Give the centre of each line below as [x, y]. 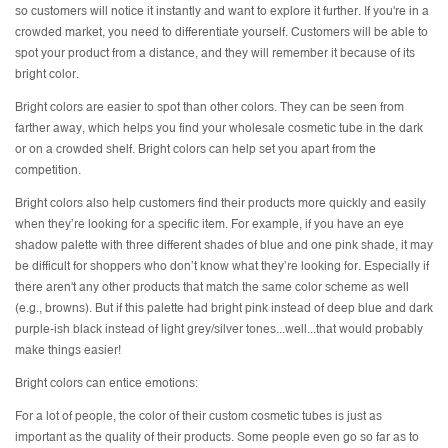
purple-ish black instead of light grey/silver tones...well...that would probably [219, 329]
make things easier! [68, 350]
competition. [48, 170]
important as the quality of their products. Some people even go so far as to [217, 437]
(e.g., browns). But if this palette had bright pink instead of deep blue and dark [224, 308]
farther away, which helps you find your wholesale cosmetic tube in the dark [219, 128]
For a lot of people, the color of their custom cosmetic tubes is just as [198, 416]
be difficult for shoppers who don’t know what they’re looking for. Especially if [222, 266]
